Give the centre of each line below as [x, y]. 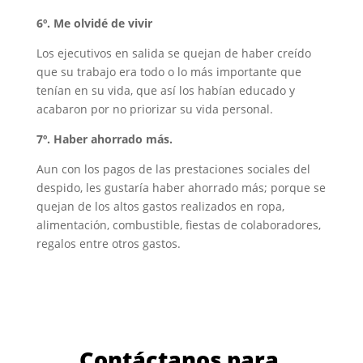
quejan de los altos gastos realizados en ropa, [160, 206]
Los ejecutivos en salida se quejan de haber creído [173, 53]
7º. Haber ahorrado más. [104, 139]
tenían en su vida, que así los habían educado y [165, 90]
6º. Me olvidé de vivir [94, 23]
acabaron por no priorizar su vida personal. [154, 109]
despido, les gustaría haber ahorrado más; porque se [181, 187]
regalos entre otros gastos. [108, 243]
